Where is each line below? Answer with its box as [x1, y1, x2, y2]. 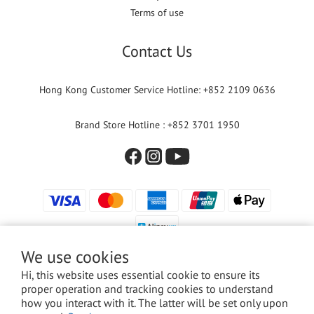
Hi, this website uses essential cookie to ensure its [21, 268, 260, 282]
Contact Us [122, 41, 192, 62]
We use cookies [21, 246, 129, 268]
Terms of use [130, 6, 184, 20]
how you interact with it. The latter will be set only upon [21, 296, 288, 310]
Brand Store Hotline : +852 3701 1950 [74, 118, 240, 132]
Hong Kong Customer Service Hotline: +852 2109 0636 [39, 83, 275, 97]
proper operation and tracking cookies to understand [21, 282, 273, 296]
